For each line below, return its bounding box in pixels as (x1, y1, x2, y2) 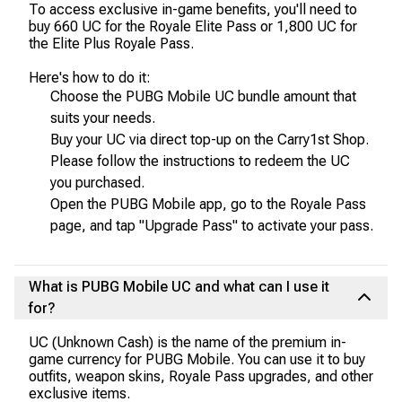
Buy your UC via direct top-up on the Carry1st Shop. (50, 131, 369, 148)
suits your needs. (50, 109, 155, 127)
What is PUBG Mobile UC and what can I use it (29, 278, 329, 295)
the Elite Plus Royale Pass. (29, 35, 194, 52)
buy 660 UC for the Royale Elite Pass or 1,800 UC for (29, 18, 357, 35)
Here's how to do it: (29, 69, 151, 86)
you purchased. (50, 174, 144, 191)
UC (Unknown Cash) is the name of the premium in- (29, 334, 346, 351)
